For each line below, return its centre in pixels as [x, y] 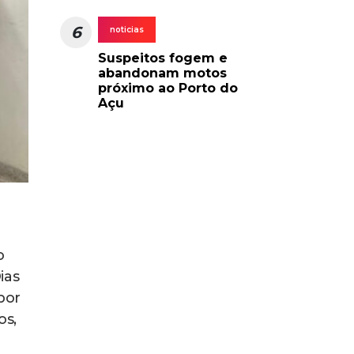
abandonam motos [162, 73]
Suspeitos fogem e [163, 58]
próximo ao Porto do [168, 88]
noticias [127, 29]
